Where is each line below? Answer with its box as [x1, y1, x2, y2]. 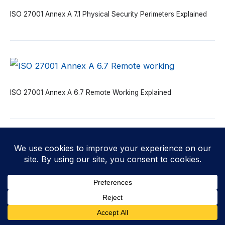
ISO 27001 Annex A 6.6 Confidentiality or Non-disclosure [10, 182, 193, 190]
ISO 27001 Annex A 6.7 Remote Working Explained [10, 88, 171, 97]
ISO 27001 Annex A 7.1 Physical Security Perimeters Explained [10, 10, 207, 19]
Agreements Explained [10, 194, 81, 202]
